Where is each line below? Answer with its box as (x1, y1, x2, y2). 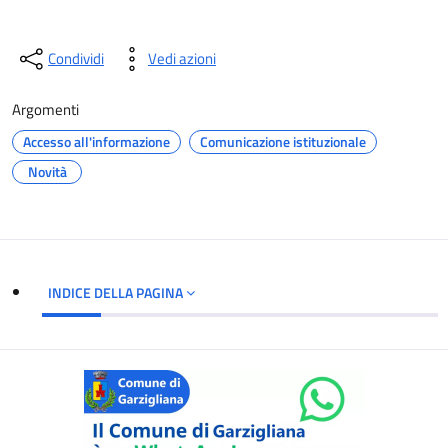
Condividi (48, 47, 104, 70)
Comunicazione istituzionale (200, 131, 366, 152)
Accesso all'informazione (23, 131, 170, 152)
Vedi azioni (148, 47, 216, 70)
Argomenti (12, 98, 79, 121)
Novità (27, 161, 67, 182)
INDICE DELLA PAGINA (48, 282, 186, 303)
